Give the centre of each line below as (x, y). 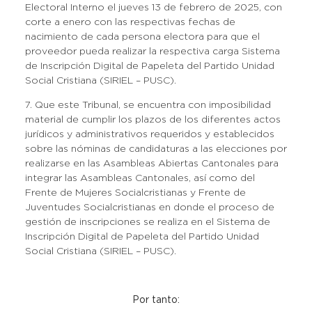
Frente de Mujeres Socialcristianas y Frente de (135, 193)
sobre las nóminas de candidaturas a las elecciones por (156, 149)
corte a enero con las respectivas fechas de (130, 22)
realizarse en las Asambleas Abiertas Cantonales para (151, 164)
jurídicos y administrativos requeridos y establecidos (149, 134)
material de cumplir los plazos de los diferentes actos (153, 120)
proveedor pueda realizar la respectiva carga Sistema (152, 52)
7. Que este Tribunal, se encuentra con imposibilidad (148, 105)
